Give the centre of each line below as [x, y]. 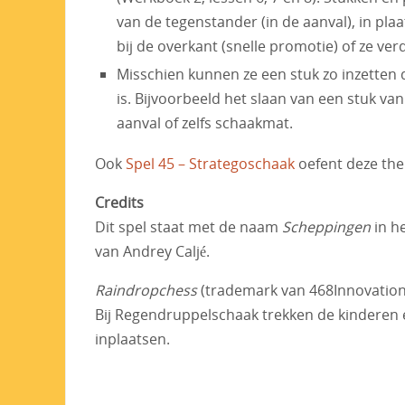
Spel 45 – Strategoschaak [210, 164]
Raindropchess [146, 291]
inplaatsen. [132, 339]
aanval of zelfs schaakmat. [205, 123]
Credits [119, 203]
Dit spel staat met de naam [188, 227]
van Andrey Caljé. [152, 252]
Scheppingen [326, 227]
